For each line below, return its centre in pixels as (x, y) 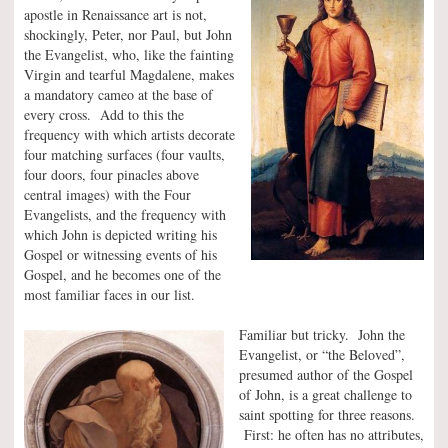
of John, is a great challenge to (325, 394)
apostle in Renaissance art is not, (115, 14)
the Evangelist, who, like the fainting (129, 54)
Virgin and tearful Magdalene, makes (129, 74)
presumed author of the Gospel (326, 374)
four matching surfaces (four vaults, (124, 154)
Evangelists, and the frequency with (125, 214)
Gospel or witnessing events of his (120, 254)
